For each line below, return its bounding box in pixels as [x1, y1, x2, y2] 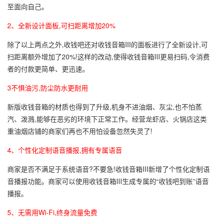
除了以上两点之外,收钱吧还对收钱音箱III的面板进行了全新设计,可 [7, 39, 208, 50]
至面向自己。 [7, 1, 48, 12]
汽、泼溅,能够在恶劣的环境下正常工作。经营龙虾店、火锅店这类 [7, 114, 207, 124]
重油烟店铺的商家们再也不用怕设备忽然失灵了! [7, 126, 152, 136]
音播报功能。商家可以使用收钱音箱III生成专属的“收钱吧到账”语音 [7, 176, 209, 186]
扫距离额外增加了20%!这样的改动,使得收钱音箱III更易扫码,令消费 [7, 52, 210, 62]
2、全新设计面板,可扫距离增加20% [7, 20, 115, 31]
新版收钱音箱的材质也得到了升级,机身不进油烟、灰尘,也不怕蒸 [7, 102, 202, 112]
